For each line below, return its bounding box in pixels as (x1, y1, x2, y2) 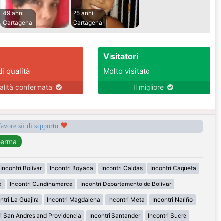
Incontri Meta (108, 196, 145, 204)
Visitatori (103, 51, 138, 62)
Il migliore (133, 83, 166, 92)
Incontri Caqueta (150, 164, 196, 172)
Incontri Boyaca (50, 164, 93, 172)
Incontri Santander (89, 212, 140, 220)
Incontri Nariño (152, 196, 193, 204)
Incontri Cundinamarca (9, 180, 73, 188)
